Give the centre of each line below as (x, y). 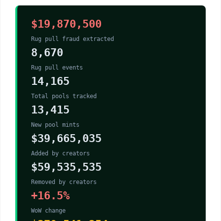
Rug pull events (57, 68)
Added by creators (60, 154)
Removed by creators (64, 182)
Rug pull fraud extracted (73, 39)
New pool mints (55, 125)
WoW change (48, 211)
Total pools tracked (64, 96)
